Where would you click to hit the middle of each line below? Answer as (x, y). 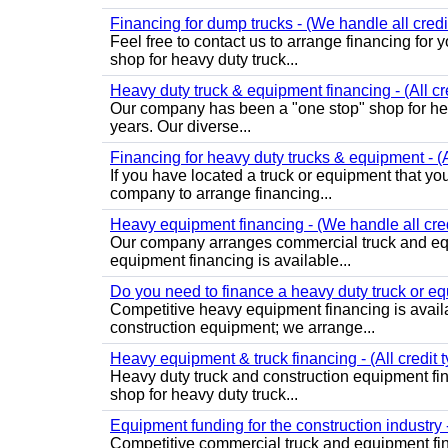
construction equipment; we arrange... (242, 327)
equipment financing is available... (230, 260)
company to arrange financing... (221, 193)
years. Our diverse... (180, 126)
